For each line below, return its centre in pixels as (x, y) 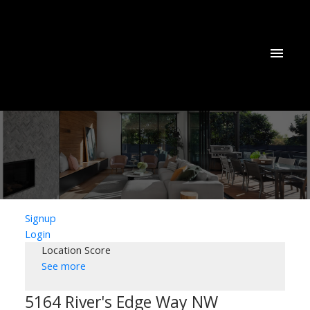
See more (63, 265)
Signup (40, 218)
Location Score (76, 249)
